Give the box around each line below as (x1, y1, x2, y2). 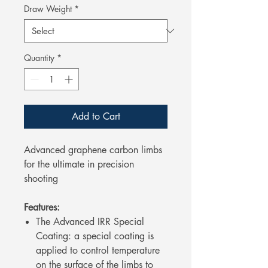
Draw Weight (24, 3, 72, 15)
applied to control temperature (36, 244, 160, 257)
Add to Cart (71, 110, 120, 123)
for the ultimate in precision (24, 158, 134, 171)
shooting (24, 172, 58, 185)
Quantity (24, 52, 54, 64)
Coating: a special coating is (36, 230, 154, 243)
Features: (24, 201, 60, 214)
